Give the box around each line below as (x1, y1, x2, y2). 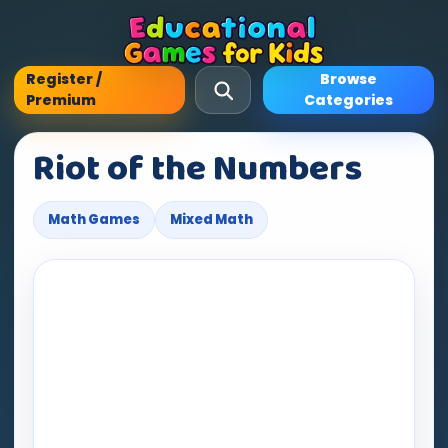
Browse (320, 69, 377, 89)
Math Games (48, 210, 140, 229)
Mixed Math (170, 210, 253, 229)
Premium (26, 90, 96, 110)
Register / (26, 69, 102, 89)
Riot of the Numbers (33, 140, 362, 198)
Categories (304, 90, 393, 110)
